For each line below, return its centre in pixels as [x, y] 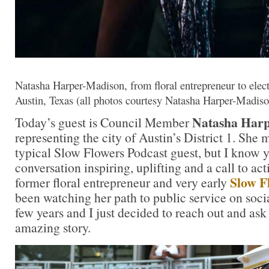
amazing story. [53, 227]
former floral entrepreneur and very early [122, 182]
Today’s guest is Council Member [104, 122]
